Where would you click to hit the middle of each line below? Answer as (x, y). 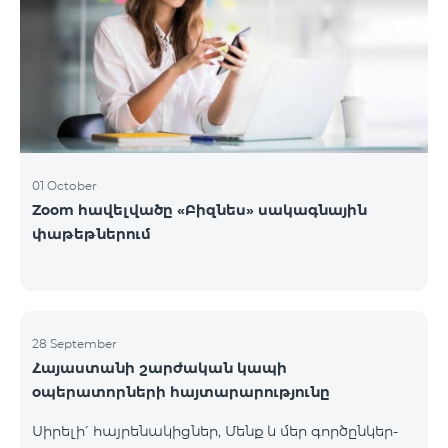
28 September (74, 343)
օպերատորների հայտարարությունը (181, 391)
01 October (64, 185)
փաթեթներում (91, 233)
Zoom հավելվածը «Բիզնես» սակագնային (199, 209)
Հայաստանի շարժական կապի (159, 367)
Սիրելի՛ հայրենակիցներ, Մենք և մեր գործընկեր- (215, 430)
